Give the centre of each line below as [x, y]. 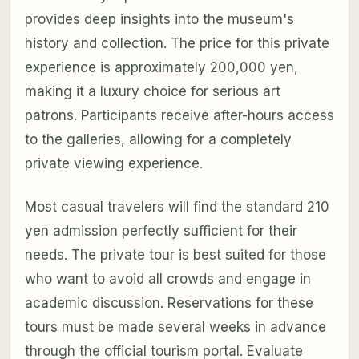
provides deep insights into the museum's [159, 20]
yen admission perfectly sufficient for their [161, 231]
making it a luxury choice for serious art [152, 92]
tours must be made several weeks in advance [175, 327]
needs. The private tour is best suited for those [175, 255]
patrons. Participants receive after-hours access [179, 116]
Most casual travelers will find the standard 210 [177, 207]
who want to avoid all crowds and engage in [167, 279]
